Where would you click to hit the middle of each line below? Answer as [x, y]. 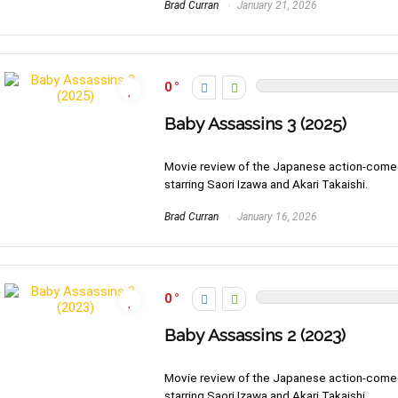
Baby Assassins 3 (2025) [255, 124]
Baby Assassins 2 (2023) [255, 336]
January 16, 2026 [276, 217]
